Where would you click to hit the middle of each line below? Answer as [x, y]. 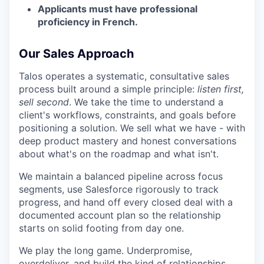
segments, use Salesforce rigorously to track [119, 189]
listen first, [219, 89]
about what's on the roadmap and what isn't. [119, 154]
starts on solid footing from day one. [101, 228]
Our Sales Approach [76, 54]
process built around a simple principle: [107, 89]
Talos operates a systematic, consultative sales [124, 76]
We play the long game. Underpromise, [105, 251]
